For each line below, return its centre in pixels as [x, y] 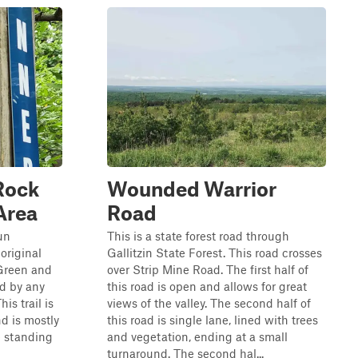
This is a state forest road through [198, 236]
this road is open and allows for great [207, 286]
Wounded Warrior [192, 189]
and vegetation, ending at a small [197, 336]
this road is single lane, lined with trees [213, 320]
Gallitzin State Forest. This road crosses [215, 253]
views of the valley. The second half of [209, 303]
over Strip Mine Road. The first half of [208, 269]
